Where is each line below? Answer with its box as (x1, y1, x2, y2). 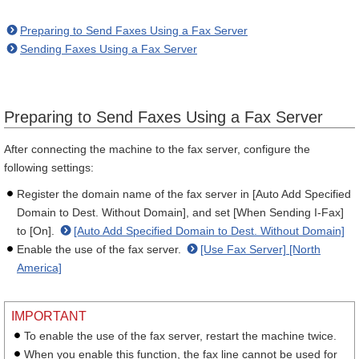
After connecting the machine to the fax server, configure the (4, 143, 310, 155)
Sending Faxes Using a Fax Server (20, 42, 197, 55)
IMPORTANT (11, 309, 87, 323)
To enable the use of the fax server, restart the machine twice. (24, 329, 337, 342)
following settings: (4, 161, 94, 174)
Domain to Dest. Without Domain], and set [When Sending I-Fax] (17, 206, 344, 219)
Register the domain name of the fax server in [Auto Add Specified (17, 188, 351, 200)
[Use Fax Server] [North (200, 243, 321, 256)
